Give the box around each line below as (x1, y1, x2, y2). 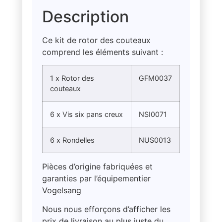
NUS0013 (138, 135, 171, 144)
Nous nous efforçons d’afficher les (42, 204, 170, 215)
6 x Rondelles (50, 135, 95, 144)
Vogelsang (42, 185, 81, 195)
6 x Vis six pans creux (50, 110, 123, 118)
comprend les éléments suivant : (42, 47, 163, 57)
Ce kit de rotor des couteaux (42, 35, 151, 45)
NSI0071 (138, 110, 167, 118)
